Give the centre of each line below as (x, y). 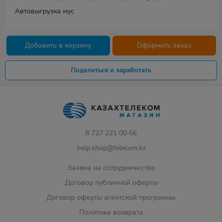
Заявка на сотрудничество (111, 168)
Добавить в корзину (58, 45)
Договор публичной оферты (111, 183)
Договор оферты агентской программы (111, 197)
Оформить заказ (164, 45)
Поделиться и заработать (111, 70)
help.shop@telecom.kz (111, 148)
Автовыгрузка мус (45, 11)
